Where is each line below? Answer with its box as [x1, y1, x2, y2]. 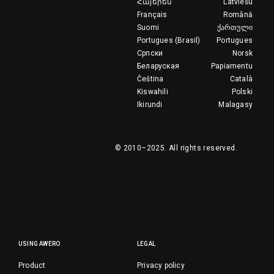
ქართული [217, 23, 253, 32]
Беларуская [137, 62, 179, 70]
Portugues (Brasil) [137, 36, 201, 45]
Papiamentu [211, 62, 253, 70]
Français [137, 10, 168, 19]
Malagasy [218, 100, 253, 109]
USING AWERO [18, 240, 61, 247]
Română [223, 10, 253, 19]
